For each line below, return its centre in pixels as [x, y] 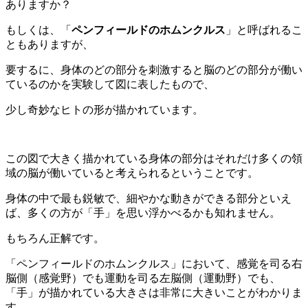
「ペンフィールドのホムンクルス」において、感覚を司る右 [154, 263]
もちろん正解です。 [55, 238]
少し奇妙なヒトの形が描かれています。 [104, 109]
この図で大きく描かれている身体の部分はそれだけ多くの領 [154, 158]
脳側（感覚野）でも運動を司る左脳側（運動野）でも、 [143, 278]
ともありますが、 [49, 44]
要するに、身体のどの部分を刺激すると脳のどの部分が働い [154, 69]
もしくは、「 [38, 30]
